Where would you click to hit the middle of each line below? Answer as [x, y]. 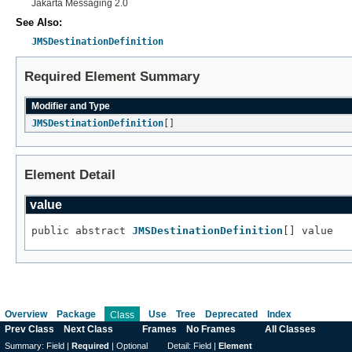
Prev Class [29, 330]
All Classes [290, 330]
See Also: [39, 22]
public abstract [82, 230]
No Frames [211, 330]
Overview [26, 315]
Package [76, 315]
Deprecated [231, 315]
